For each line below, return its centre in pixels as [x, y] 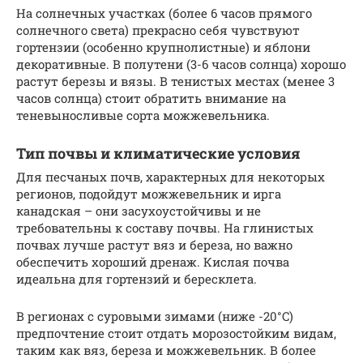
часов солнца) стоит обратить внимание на [151, 98]
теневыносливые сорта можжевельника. [143, 115]
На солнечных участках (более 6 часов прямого [164, 13]
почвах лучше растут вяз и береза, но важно [154, 245]
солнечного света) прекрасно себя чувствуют [158, 30]
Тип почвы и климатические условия [158, 154]
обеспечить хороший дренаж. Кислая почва [153, 262]
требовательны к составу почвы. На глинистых [165, 228]
